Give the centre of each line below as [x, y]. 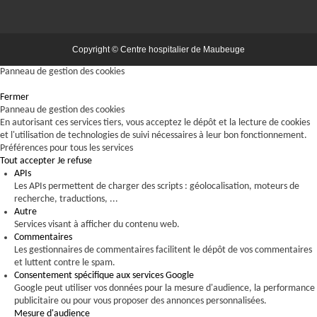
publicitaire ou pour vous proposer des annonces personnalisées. [140, 301]
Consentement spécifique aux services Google [104, 276]
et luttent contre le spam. [65, 263]
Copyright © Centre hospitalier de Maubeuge [158, 50]
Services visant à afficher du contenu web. [97, 225]
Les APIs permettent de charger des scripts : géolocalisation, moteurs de [157, 186]
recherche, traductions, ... [66, 199]
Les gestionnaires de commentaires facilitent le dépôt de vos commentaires [163, 250]
